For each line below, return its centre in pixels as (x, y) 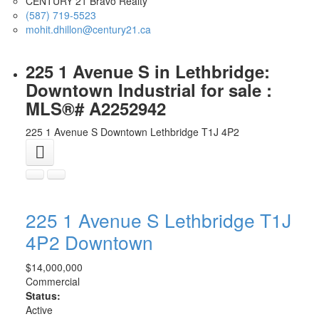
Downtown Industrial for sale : (148, 90)
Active (39, 310)
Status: (43, 296)
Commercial (52, 282)
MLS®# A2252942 (95, 109)
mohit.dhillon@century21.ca (88, 30)
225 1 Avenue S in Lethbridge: (147, 72)
